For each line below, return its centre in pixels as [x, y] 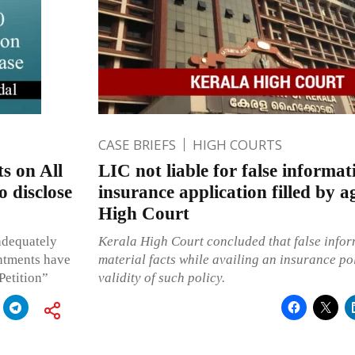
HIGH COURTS [237, 144]
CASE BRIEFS [137, 144]
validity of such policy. [161, 277]
